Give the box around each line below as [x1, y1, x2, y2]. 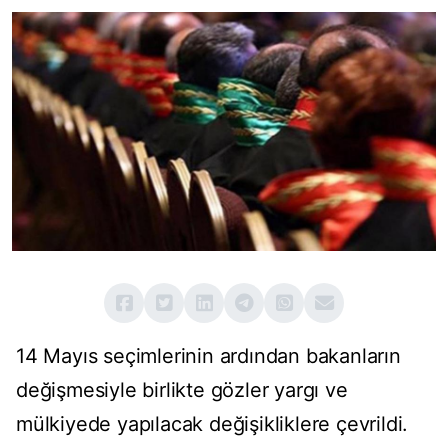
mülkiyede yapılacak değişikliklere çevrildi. [16, 412, 409, 437]
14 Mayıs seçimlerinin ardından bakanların [16, 344, 401, 369]
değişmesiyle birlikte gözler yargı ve [16, 378, 348, 403]
